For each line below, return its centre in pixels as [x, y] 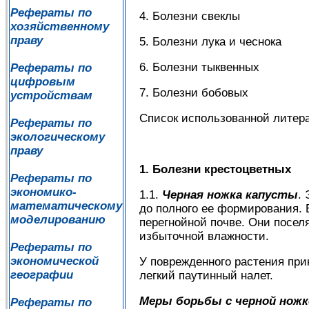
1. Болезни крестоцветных [215, 170]
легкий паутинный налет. [206, 276]
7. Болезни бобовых [194, 93]
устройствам [51, 96]
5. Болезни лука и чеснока [210, 42]
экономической [54, 261]
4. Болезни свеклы [190, 17]
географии [42, 275]
